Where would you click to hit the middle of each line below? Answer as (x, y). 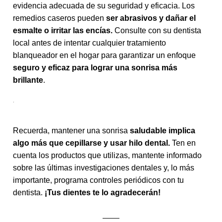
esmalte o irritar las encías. (63, 31)
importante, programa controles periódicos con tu (98, 180)
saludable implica (163, 131)
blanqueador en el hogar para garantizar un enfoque (104, 55)
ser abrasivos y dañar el (151, 18)
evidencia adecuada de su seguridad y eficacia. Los (104, 6)
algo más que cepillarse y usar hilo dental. (91, 143)
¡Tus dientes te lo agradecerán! (103, 193)
